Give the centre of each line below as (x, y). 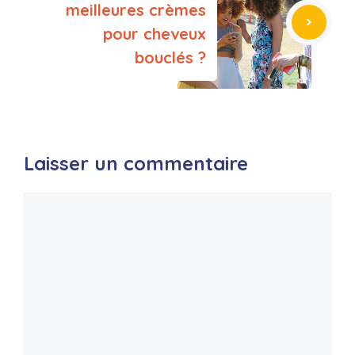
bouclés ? (170, 57)
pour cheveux (155, 33)
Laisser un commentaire (136, 163)
